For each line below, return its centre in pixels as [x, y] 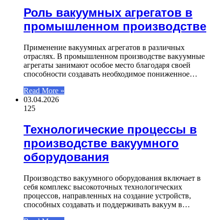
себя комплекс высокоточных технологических [103, 187]
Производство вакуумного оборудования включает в [112, 178]
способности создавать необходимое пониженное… [110, 74]
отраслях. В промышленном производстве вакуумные [114, 56]
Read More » [44, 91]
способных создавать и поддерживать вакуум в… [107, 205]
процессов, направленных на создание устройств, [107, 196]
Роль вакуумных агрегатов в [108, 13]
